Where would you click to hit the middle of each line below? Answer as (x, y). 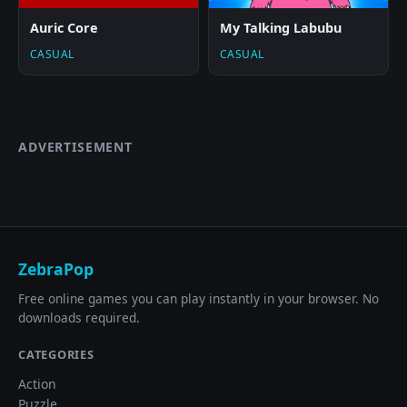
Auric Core (64, 28)
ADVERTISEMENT (75, 147)
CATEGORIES (56, 355)
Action (37, 384)
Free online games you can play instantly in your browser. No (199, 299)
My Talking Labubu (281, 28)
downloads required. (79, 318)
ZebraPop (56, 269)
